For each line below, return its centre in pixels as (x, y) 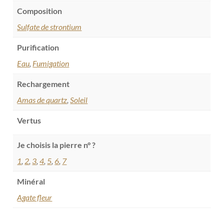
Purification (38, 47)
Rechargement (43, 83)
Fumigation (51, 63)
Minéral (31, 181)
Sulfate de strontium (49, 26)
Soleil (79, 99)
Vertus (29, 120)
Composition (40, 10)
